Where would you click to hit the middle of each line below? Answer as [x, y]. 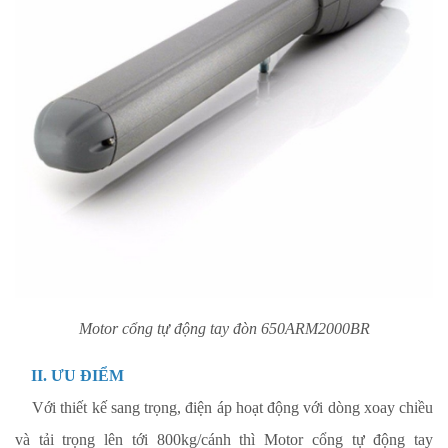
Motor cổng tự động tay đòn [169, 328]
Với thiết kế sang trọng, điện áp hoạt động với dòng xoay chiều [232, 407]
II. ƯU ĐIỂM [71, 375]
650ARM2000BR [315, 328]
